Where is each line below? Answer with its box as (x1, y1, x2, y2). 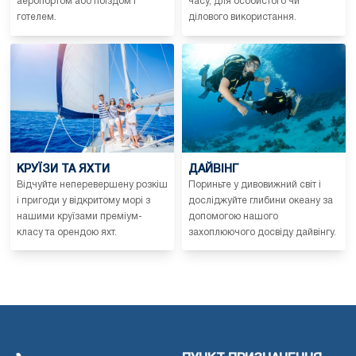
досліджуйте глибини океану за (188, 195, 333, 205)
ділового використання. (188, 12, 296, 21)
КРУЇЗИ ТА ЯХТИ (17, 164, 110, 175)
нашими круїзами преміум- (17, 211, 142, 221)
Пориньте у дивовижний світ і (188, 180, 321, 189)
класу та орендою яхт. (17, 227, 117, 237)
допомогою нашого (188, 211, 278, 221)
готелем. (17, 12, 56, 21)
